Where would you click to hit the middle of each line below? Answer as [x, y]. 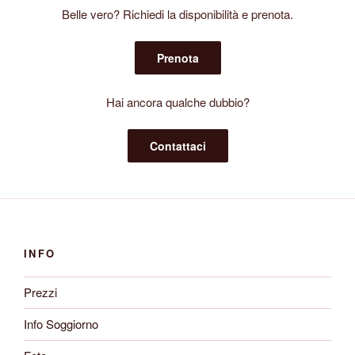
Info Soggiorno [61, 324]
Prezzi [40, 292]
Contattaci [177, 146]
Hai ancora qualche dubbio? [177, 101]
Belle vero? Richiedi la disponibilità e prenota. [177, 13]
